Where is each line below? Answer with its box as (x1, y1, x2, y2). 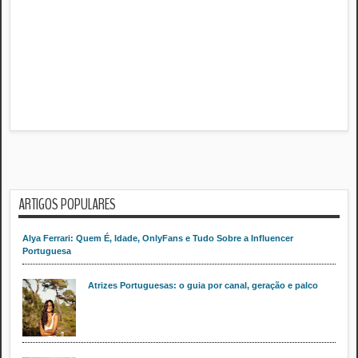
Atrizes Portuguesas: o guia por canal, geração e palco (88, 280, 318, 290)
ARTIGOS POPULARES (18, 193, 116, 215)
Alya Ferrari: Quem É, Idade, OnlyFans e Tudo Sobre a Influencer (22, 233, 293, 244)
